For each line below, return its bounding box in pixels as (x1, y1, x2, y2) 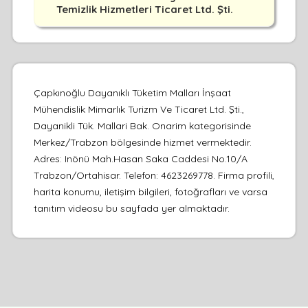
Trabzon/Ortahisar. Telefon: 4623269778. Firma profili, (33, 168, 274, 181)
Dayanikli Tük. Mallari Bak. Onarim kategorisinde (33, 119, 251, 132)
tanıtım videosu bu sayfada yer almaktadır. (33, 201, 230, 214)
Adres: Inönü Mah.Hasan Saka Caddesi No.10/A (33, 152, 247, 165)
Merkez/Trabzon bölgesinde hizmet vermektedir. (33, 135, 252, 148)
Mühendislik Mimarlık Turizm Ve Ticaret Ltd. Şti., (33, 102, 244, 115)
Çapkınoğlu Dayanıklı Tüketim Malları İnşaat (33, 86, 231, 99)
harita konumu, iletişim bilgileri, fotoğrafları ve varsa (33, 185, 267, 198)
